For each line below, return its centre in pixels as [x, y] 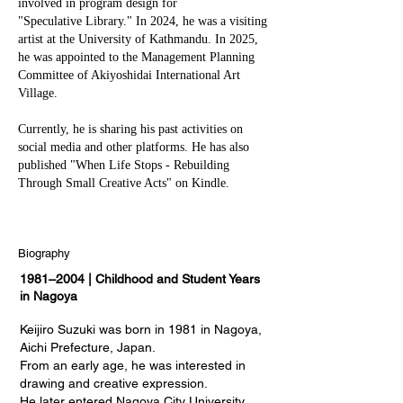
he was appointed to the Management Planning [136, 57]
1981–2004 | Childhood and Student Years [140, 279]
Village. [38, 93]
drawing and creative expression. [114, 383]
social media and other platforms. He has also [134, 147]
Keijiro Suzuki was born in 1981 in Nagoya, [141, 329]
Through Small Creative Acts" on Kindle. [124, 183]
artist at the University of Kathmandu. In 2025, [138, 39]
